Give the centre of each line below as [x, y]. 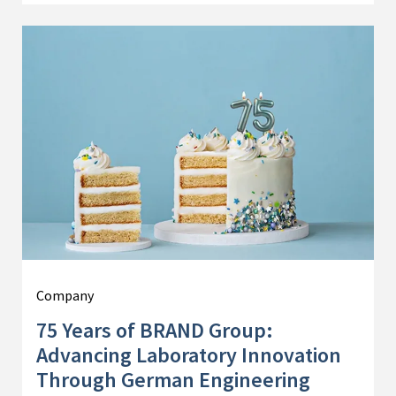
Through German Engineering [173, 379]
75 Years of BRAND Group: [155, 330]
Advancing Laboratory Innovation [189, 354]
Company [65, 295]
